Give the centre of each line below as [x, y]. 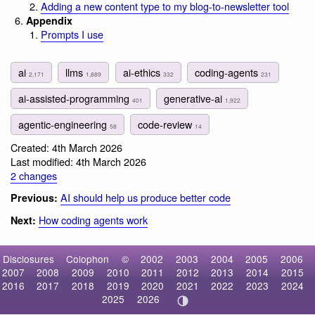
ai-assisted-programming [75, 98]
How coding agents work [93, 219]
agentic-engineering [64, 124]
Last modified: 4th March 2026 [78, 161]
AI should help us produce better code [146, 198]
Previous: [34, 198]
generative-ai [195, 98]
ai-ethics [143, 72]
